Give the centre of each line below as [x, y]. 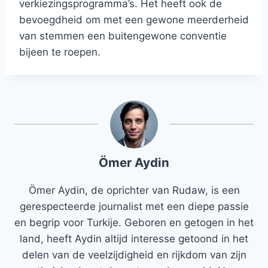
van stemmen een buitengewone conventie [123, 36]
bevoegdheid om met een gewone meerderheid [134, 20]
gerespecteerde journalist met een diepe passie [134, 207]
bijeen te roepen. [60, 52]
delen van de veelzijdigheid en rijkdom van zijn [134, 255]
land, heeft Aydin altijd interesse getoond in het [134, 239]
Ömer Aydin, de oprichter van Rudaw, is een [134, 191]
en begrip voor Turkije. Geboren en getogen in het [134, 223]
